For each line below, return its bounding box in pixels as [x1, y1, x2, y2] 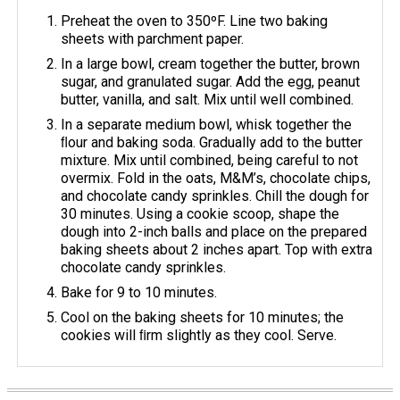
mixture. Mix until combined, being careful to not [61, 151, 359, 169]
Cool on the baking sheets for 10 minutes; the [61, 308, 345, 326]
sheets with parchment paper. [61, 29, 245, 47]
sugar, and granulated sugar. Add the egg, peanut [61, 72, 361, 90]
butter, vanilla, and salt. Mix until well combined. [61, 90, 354, 108]
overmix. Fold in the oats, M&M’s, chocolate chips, [61, 169, 371, 187]
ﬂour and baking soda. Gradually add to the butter [61, 133, 363, 151]
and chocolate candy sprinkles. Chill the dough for [61, 187, 370, 204]
